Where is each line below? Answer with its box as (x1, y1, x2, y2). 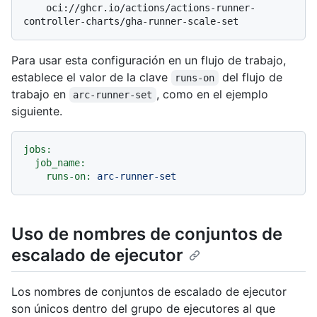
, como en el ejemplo (156, 87, 272, 102)
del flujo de (218, 70, 286, 85)
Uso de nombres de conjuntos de (11, 224, 282, 245)
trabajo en (11, 87, 69, 102)
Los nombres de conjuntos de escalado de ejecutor (11, 284, 287, 299)
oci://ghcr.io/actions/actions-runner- (23, 2, 46, 14)
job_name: (35, 157, 86, 169)
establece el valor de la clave (11, 70, 171, 85)
